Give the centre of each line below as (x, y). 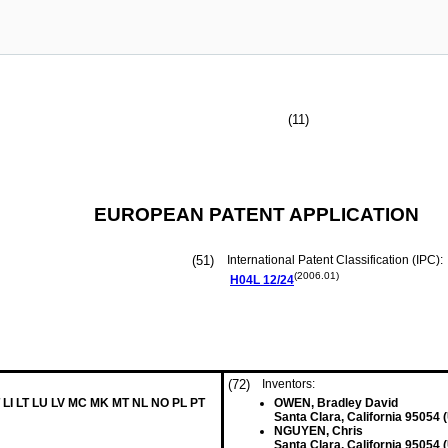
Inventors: (288, 384)
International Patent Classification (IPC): (336, 260)
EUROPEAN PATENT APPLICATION (256, 214)
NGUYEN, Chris (318, 431)
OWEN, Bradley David (336, 403)
